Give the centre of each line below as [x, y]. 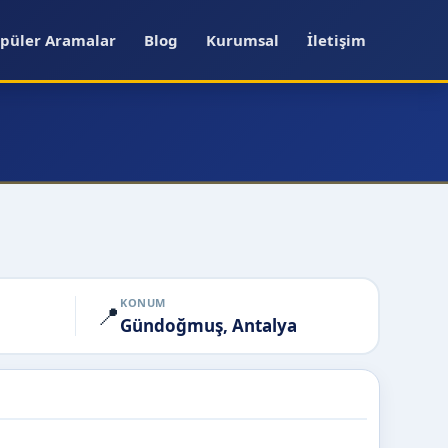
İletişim [336, 40]
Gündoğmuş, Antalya [208, 325]
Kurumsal [242, 40]
